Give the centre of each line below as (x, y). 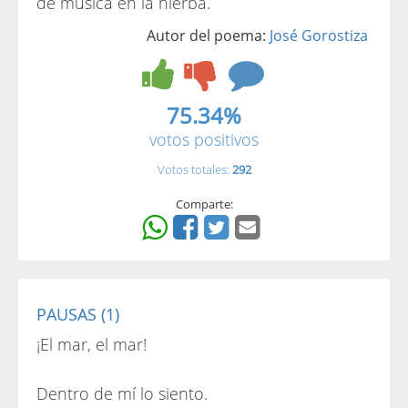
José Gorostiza (319, 36)
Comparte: (204, 204)
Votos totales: (194, 169)
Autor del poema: (208, 36)
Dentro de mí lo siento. (122, 393)
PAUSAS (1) (78, 314)
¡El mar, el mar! (92, 344)
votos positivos (204, 139)
